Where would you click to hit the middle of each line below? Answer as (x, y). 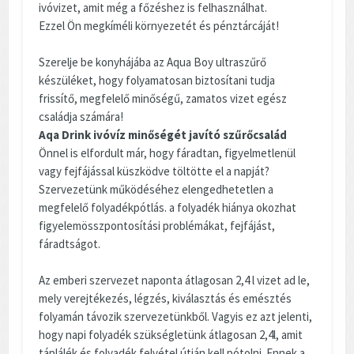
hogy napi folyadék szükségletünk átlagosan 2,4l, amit (171, 334)
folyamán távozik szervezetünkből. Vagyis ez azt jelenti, (175, 316)
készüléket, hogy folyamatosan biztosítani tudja (157, 80)
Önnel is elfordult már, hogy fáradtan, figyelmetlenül (167, 153)
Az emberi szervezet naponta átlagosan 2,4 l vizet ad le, (174, 280)
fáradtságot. (70, 243)
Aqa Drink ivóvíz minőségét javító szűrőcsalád (163, 134)
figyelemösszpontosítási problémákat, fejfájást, (157, 225)
